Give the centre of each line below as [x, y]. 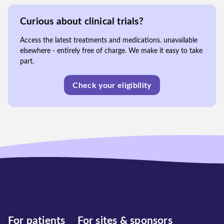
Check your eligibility [112, 85]
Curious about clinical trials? [82, 22]
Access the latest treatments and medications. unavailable [109, 40]
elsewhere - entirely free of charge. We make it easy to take [111, 51]
